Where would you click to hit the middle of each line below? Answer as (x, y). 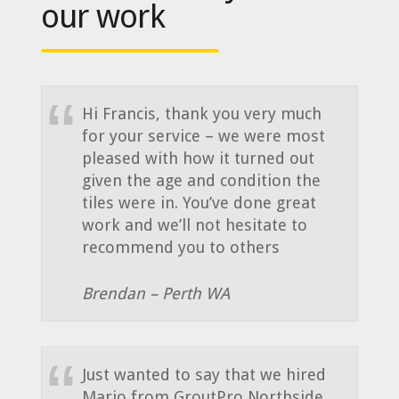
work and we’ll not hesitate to (195, 224)
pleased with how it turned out (199, 158)
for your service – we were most (204, 135)
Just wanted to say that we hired (204, 374)
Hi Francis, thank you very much (202, 113)
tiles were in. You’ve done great (199, 202)
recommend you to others (181, 247)
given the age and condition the (202, 180)
